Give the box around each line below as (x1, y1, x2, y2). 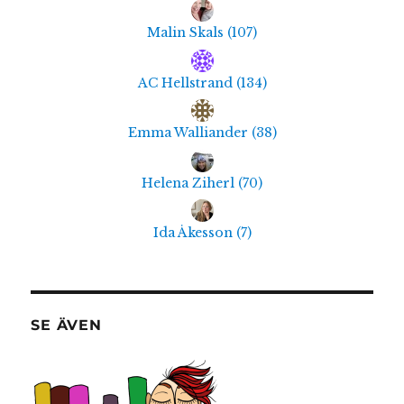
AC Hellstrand (137, 74, 236, 91)
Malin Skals (147, 24, 227, 41)
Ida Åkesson (152, 224, 236, 241)
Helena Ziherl (142, 174, 238, 191)
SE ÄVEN (31, 317, 102, 335)
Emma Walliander (127, 124, 252, 142)
